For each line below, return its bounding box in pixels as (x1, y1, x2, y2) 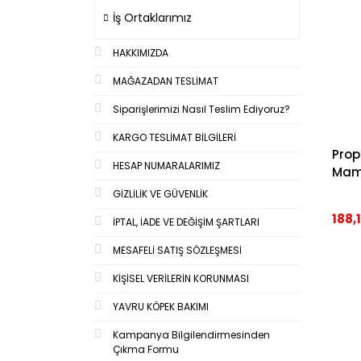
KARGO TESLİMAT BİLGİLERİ (113, 130, 236, 144)
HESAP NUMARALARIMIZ (113, 158, 220, 172)
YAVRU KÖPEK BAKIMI (113, 299, 209, 313)
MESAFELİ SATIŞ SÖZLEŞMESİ (113, 243, 242, 257)
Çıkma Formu (113, 342, 179, 356)
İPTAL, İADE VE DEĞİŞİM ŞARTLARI (113, 214, 259, 229)
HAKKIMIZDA (113, 45, 168, 60)
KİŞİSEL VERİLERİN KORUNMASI (113, 271, 249, 285)
